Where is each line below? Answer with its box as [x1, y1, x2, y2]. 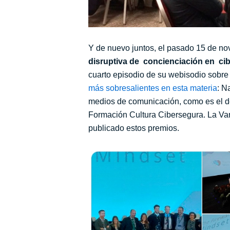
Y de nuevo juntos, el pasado [88, 44, 194, 53]
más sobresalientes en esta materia [88, 84, 217, 93]
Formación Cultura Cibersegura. [88, 110, 207, 120]
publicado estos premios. [88, 124, 179, 133]
